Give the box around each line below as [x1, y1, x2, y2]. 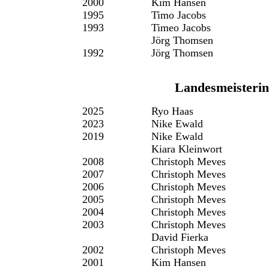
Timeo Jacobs [151, 21, 211, 34]
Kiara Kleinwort [151, 142, 222, 155]
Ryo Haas [151, 104, 193, 117]
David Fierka [151, 231, 208, 243]
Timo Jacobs [151, 8, 206, 21]
